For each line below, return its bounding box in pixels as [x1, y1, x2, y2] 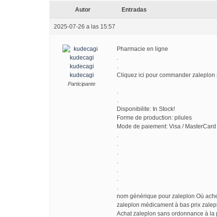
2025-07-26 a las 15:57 [54, 23, 115, 30]
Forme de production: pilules [117, 114, 192, 121]
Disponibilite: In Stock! [117, 106, 175, 112]
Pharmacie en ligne [117, 46, 168, 52]
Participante [68, 81, 95, 87]
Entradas [122, 6, 147, 13]
